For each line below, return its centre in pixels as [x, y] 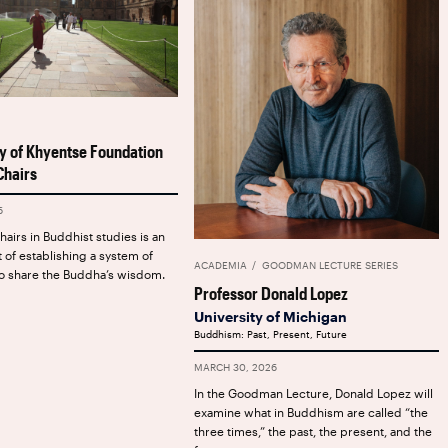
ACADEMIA [221, 265]
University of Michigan [270, 317]
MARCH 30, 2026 [236, 367]
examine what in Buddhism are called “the [311, 412]
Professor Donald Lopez [271, 293]
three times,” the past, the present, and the [313, 431]
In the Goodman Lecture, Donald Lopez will [313, 393]
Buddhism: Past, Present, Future [270, 334]
